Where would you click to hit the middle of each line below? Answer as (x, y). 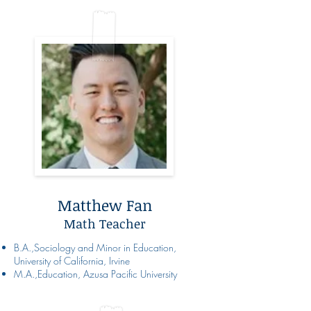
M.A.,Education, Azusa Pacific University (95, 274)
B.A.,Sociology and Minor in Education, (95, 247)
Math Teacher (104, 223)
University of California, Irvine (72, 260)
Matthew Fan (104, 204)
